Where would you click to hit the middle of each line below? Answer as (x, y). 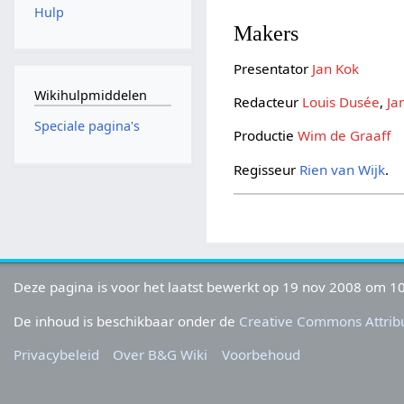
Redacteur (268, 102)
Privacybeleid (57, 354)
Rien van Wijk (343, 169)
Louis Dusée (341, 102)
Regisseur (267, 169)
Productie (266, 136)
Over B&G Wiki (161, 354)
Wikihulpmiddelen (90, 95)
